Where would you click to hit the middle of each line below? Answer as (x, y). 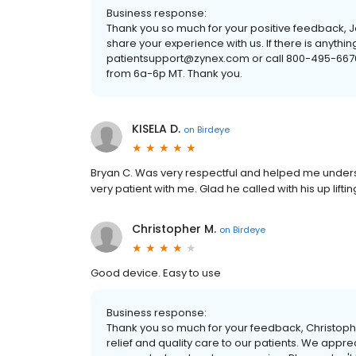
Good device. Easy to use (156, 273)
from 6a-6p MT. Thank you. (174, 74)
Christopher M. (174, 229)
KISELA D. (156, 129)
